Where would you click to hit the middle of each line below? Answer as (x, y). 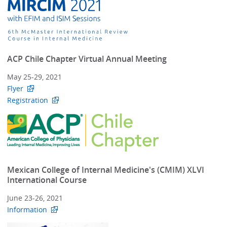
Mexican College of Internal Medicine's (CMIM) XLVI (106, 169)
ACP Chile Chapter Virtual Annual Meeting (87, 59)
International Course (47, 180)
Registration (28, 100)
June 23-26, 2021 (35, 198)
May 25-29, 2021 (35, 77)
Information (27, 210)
